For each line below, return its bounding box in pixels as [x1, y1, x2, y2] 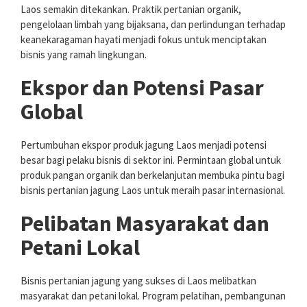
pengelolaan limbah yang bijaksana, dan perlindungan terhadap [21, 18, 286, 32]
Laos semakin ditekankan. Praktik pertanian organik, [21, 3, 241, 16]
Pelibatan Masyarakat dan [21, 210, 269, 238]
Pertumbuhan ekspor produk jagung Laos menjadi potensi [21, 138, 267, 152]
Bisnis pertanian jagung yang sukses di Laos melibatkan [21, 274, 256, 288]
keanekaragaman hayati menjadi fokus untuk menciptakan [21, 33, 267, 47]
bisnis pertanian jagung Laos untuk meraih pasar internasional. [21, 184, 285, 197]
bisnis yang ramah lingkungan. [21, 48, 147, 62]
